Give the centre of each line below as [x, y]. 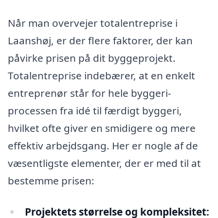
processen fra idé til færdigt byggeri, [95, 111]
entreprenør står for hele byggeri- [90, 93]
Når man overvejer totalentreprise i [93, 23]
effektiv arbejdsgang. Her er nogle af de [103, 146]
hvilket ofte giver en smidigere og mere [102, 128]
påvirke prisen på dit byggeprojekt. [92, 58]
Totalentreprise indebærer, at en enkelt [101, 76]
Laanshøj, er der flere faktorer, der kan [100, 41]
